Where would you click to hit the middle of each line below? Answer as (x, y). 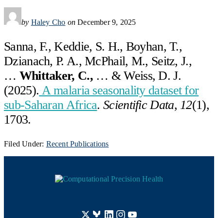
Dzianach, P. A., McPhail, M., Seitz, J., (98, 61)
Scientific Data (139, 105)
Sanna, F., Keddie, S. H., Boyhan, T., (93, 47)
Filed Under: (25, 144)
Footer (25, 171)
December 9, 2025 (107, 22)
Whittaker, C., (56, 76)
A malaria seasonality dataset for (119, 91)
